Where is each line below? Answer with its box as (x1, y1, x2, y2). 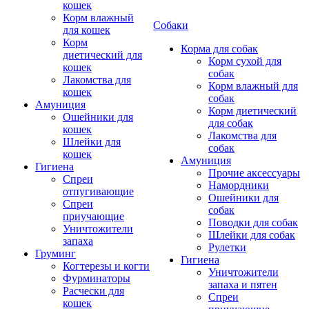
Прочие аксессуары (208, 167, 300, 179)
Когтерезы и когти (63, 260, 150, 272)
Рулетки (208, 241, 246, 253)
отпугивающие (63, 186, 134, 197)
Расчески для (63, 285, 124, 297)
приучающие (63, 210, 124, 222)
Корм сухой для (208, 55, 281, 67)
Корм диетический (208, 105, 297, 117)
